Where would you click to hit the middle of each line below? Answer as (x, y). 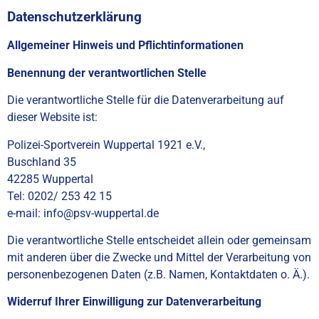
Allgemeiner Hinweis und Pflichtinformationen (125, 46)
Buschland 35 (42, 162)
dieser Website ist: (52, 117)
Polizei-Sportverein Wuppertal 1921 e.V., (106, 145)
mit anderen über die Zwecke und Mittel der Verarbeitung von (159, 257)
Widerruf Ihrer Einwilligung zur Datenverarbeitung (134, 302)
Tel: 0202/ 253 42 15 (59, 196)
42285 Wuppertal (50, 179)
